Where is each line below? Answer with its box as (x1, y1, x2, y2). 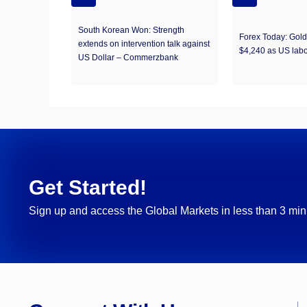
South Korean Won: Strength (78, 25, 184, 35)
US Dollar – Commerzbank (78, 52, 178, 62)
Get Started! (29, 176, 147, 199)
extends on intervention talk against (78, 38, 210, 49)
